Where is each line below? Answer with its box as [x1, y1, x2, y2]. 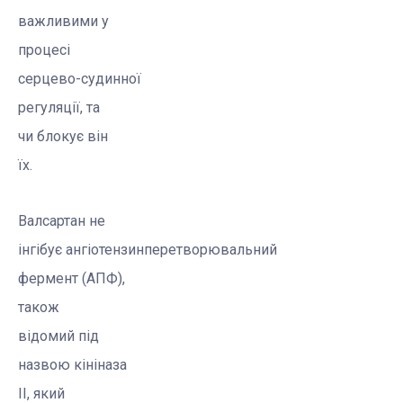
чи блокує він [18, 128, 108, 146]
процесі [18, 41, 70, 59]
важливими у [18, 13, 109, 31]
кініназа [74, 356, 127, 374]
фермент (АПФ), [18, 270, 125, 288]
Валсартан [18, 212, 85, 230]
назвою [18, 356, 74, 374]
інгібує [18, 241, 66, 259]
